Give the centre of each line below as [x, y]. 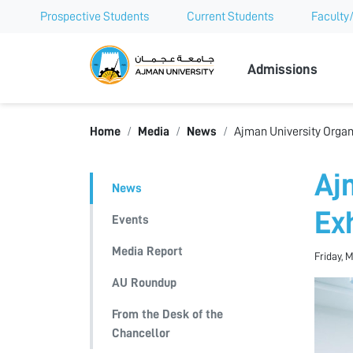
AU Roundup [144, 283]
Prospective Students [95, 17]
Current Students [230, 17]
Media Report [147, 252]
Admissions [283, 69]
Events [130, 220]
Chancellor [141, 334]
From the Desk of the [167, 315]
